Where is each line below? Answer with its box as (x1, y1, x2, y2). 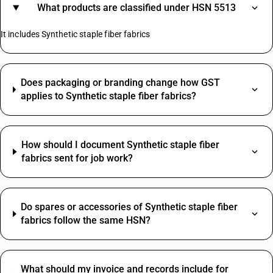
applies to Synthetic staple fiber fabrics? (20, 90, 196, 102)
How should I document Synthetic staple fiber (21, 139, 220, 151)
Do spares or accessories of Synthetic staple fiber (21, 201, 238, 213)
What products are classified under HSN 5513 (37, 2, 236, 13)
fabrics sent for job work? (21, 152, 133, 164)
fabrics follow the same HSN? (21, 214, 151, 226)
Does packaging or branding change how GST (20, 77, 220, 88)
